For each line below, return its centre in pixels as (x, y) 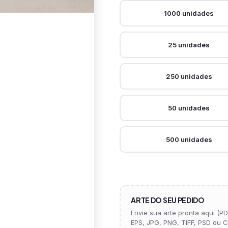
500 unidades (189, 139)
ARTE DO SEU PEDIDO (168, 200)
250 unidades (189, 76)
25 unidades (189, 45)
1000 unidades (189, 13)
